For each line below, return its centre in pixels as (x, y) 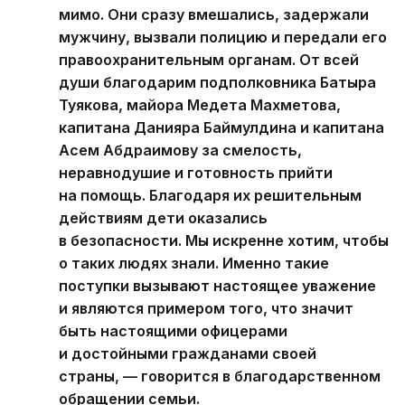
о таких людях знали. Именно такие (194, 263)
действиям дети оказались (163, 217)
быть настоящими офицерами (173, 330)
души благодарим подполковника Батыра (217, 82)
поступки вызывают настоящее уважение (217, 285)
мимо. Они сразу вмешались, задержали (214, 14)
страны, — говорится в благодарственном (220, 376)
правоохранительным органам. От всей (209, 59)
